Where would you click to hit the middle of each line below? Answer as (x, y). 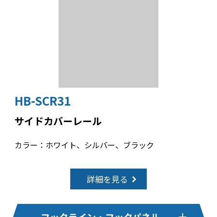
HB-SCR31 (42, 100)
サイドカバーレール (58, 121)
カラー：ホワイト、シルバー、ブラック (84, 145)
